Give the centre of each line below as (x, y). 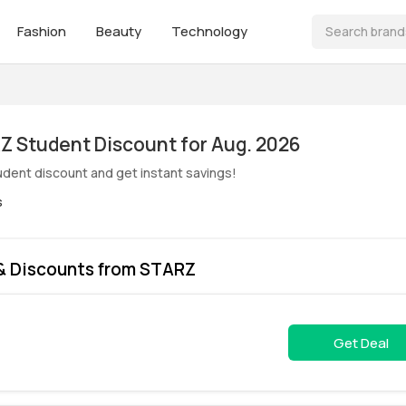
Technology (209, 31)
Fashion (43, 31)
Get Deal (361, 343)
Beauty (120, 31)
